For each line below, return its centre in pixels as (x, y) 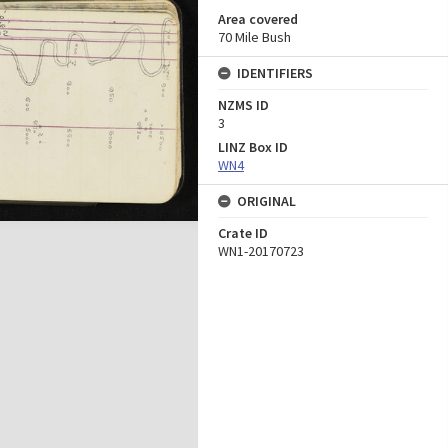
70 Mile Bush (254, 37)
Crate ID (243, 233)
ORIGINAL (266, 201)
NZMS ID (243, 105)
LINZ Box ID (253, 147)
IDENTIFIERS (275, 73)
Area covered (258, 19)
